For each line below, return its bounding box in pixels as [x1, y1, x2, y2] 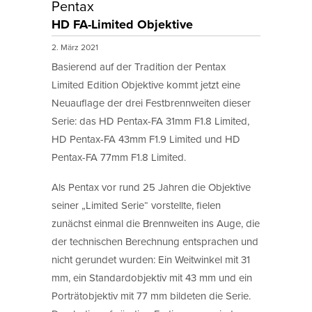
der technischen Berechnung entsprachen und [52, 233, 258, 249]
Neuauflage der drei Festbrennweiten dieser [52, 95, 251, 111]
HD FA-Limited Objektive [52, 15, 193, 34]
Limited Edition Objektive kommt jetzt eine [52, 77, 240, 93]
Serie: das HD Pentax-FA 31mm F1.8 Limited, [52, 114, 249, 129]
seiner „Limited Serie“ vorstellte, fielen [52, 197, 221, 212]
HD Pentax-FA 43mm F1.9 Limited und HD [52, 132, 240, 147]
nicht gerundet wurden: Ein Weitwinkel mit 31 [52, 251, 250, 267]
